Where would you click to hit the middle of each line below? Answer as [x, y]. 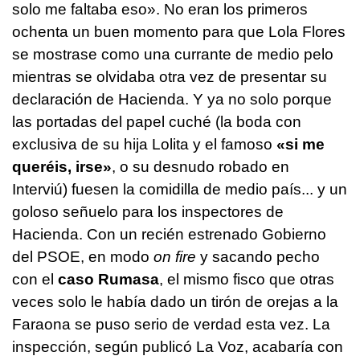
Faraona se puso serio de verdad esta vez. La [171, 325]
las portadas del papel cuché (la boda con [157, 122]
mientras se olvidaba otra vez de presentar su [170, 77]
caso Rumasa [106, 280]
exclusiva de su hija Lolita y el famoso [142, 145]
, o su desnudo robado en [200, 167]
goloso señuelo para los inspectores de [148, 212]
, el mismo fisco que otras [247, 280]
